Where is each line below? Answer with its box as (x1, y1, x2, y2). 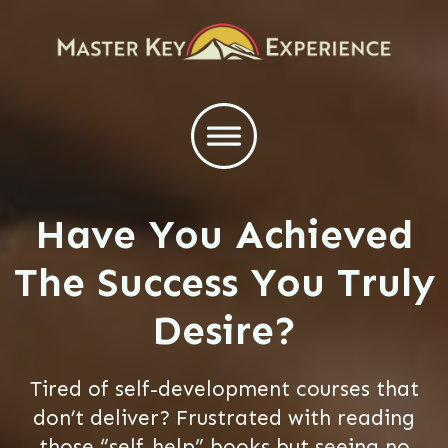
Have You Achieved (35, 209, 413, 259)
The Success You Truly (13, 257, 435, 307)
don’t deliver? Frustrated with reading (33, 404, 415, 431)
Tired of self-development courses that (29, 375, 419, 402)
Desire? (152, 305, 296, 355)
